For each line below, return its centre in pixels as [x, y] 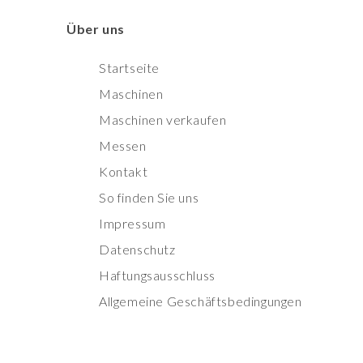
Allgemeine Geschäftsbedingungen [201, 301]
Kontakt [124, 172]
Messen [123, 146]
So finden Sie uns [149, 198]
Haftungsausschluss [157, 275]
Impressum [132, 224]
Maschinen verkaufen [163, 120]
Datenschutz [137, 250]
